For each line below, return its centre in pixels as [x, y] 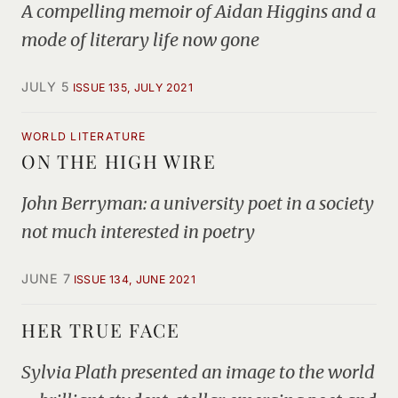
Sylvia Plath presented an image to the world [198, 372]
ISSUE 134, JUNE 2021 [135, 279]
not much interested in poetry [138, 231]
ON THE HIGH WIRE [119, 161]
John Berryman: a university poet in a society [198, 203]
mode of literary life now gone [140, 40]
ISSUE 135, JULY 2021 [133, 88]
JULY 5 [46, 87]
